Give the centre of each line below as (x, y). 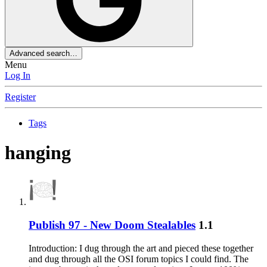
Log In (18, 76)
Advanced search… (44, 54)
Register (20, 97)
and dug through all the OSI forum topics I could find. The (139, 259)
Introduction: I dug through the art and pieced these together (141, 248)
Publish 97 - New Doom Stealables (112, 225)
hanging (38, 152)
